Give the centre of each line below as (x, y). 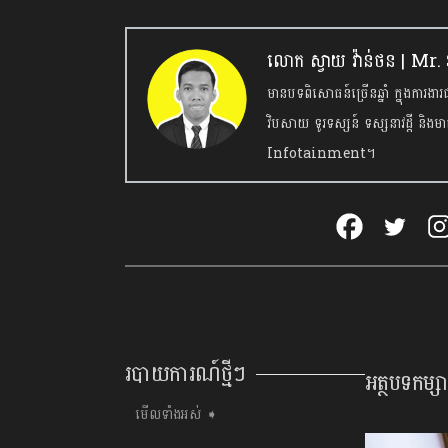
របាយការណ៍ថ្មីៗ (185, 374)
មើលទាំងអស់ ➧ (176, 415)
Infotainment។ (321, 154)
